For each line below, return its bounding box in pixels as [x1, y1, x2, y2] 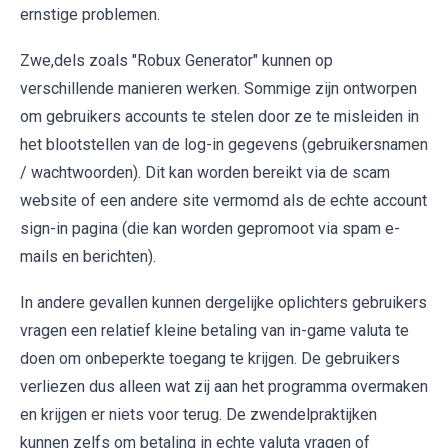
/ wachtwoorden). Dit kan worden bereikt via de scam [20, 162, 390, 182]
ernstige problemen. [20, 4, 160, 24]
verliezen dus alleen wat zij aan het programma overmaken [20, 376, 428, 396]
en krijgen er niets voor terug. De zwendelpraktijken [20, 404, 377, 424]
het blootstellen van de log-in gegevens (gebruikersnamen [20, 134, 428, 154]
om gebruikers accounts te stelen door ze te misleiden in [20, 106, 419, 126]
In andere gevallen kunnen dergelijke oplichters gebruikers [20, 292, 427, 312]
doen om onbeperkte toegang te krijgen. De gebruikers [20, 348, 400, 368]
